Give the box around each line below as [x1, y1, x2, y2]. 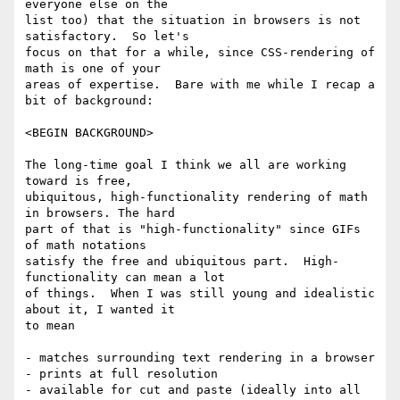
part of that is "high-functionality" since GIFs [25, 222, 361, 237]
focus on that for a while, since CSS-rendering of [25, 46, 375, 60]
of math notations [25, 238, 146, 253]
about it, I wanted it [25, 303, 175, 317]
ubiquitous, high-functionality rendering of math [25, 190, 368, 204]
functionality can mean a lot [25, 271, 225, 285]
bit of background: [25, 94, 154, 108]
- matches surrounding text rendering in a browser [25, 351, 375, 365]
